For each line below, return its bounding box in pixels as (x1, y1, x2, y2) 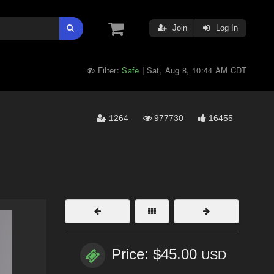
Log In (213, 23, 238, 32)
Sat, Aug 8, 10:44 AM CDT (146, 64, 246, 76)
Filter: (95, 64, 122, 76)
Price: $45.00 (111, 246, 201, 263)
